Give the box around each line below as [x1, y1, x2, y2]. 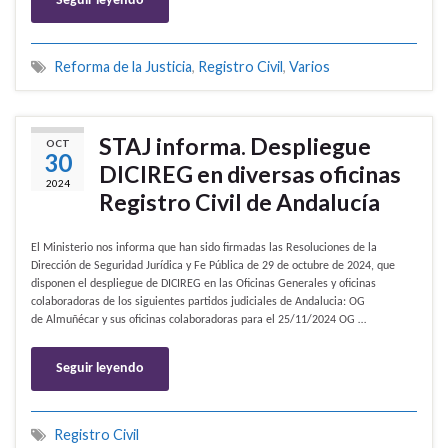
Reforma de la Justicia [54, 58, 192, 76]
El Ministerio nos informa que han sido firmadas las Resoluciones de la [31, 242, 377, 255]
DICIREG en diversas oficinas [99, 160, 401, 189]
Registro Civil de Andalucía [99, 188, 380, 217]
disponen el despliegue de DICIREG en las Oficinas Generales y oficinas [31, 278, 376, 291]
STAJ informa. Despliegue [99, 132, 371, 161]
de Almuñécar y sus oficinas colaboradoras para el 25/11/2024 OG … [31, 314, 366, 327]
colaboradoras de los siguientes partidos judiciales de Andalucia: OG [31, 296, 365, 309]
